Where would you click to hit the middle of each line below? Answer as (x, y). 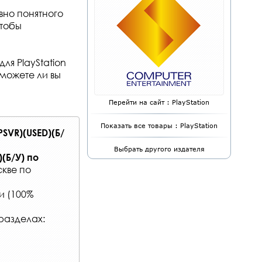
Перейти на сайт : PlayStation (159, 102)
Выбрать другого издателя (159, 149)
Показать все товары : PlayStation (159, 125)
